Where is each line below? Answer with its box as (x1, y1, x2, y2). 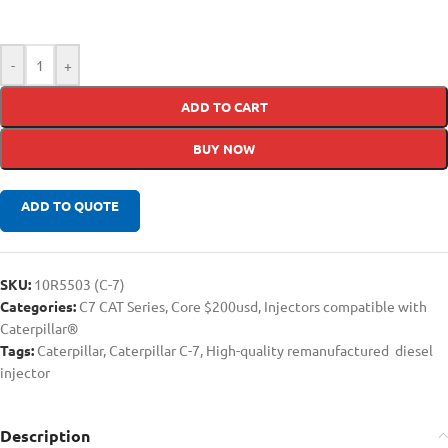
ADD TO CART (180, 97, 268, 115)
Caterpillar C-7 (109, 340, 200, 359)
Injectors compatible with (264, 296, 427, 315)
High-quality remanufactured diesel (206, 340, 433, 359)
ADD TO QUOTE (21, 196, 119, 214)
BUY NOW (193, 139, 255, 157)
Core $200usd (171, 296, 258, 315)
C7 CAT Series (79, 296, 165, 315)
